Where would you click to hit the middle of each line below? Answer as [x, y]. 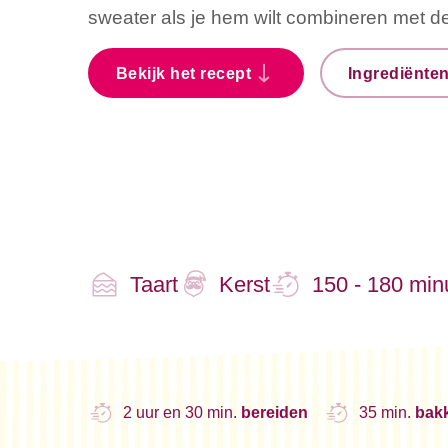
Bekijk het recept [183, 73]
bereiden [275, 412]
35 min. [387, 412]
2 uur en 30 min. [182, 412]
